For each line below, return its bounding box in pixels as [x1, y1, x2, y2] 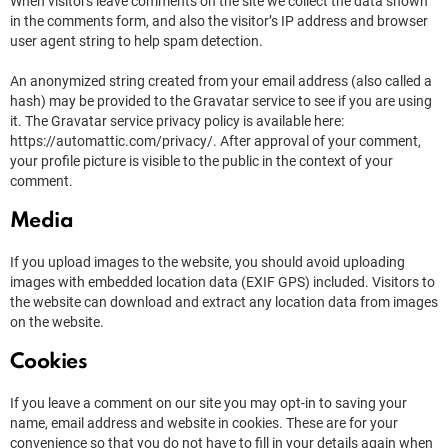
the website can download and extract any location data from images [10, 294, 438, 311]
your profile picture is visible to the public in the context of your [10, 153, 393, 170]
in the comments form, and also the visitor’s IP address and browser [10, 13, 428, 30]
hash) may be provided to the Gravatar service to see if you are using [10, 93, 432, 110]
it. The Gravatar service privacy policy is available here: [10, 113, 344, 130]
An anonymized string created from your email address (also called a [10, 73, 432, 90]
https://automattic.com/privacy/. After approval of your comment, [10, 133, 421, 150]
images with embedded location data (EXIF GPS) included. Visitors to [10, 274, 435, 291]
